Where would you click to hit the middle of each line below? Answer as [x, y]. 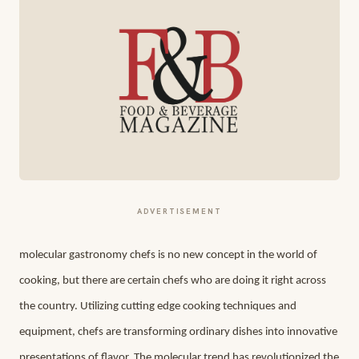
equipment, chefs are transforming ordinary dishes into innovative [178, 332]
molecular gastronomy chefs [87, 255]
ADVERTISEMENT [179, 211]
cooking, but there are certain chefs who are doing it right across [173, 281]
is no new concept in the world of [236, 255]
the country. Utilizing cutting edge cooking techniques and [158, 307]
